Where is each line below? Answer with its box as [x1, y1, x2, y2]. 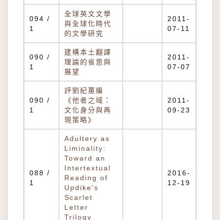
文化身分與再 [64, 106, 111, 114]
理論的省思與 [64, 58, 111, 66]
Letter [64, 203, 88, 211]
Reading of [64, 174, 108, 182]
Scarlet [64, 193, 93, 201]
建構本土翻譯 [64, 48, 111, 56]
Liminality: [64, 144, 106, 152]
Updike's [64, 184, 99, 192]
